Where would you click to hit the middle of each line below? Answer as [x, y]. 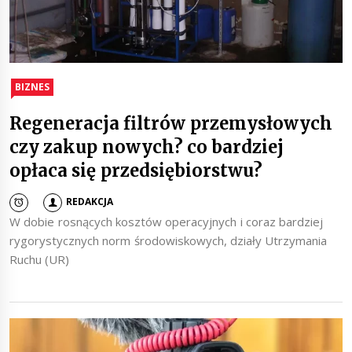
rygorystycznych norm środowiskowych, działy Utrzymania [169, 240]
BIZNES [32, 86]
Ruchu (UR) [40, 259]
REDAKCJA [90, 202]
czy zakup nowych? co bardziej [147, 147]
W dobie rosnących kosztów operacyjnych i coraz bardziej [167, 221]
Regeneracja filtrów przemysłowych [171, 123]
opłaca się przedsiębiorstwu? [136, 170]
